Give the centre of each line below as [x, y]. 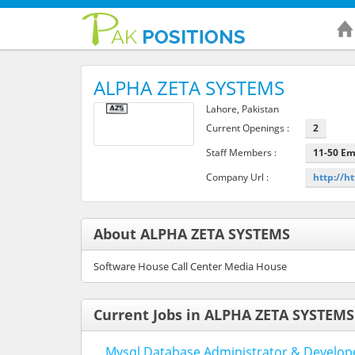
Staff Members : [241, 152]
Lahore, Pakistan [242, 109]
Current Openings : [247, 128]
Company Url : [237, 177]
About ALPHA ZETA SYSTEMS [192, 233]
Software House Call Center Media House [190, 266]
